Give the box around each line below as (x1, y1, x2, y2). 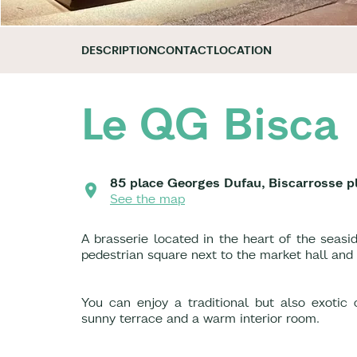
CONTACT (157, 43, 214, 57)
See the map (110, 190, 185, 206)
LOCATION (214, 43, 272, 57)
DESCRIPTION (81, 43, 157, 57)
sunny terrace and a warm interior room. (81, 310, 320, 326)
